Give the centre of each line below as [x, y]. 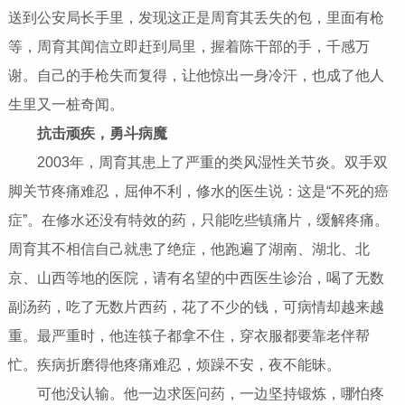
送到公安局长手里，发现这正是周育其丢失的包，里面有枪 [196, 18]
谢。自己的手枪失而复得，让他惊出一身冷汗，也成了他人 [196, 76]
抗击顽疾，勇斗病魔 [102, 134]
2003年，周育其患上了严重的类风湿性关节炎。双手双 [198, 163]
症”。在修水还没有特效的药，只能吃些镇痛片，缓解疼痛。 [198, 221]
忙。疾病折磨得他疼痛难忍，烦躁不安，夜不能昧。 [174, 365]
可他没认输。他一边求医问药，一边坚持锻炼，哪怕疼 [196, 394]
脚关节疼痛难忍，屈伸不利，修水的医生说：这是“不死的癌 [198, 192]
